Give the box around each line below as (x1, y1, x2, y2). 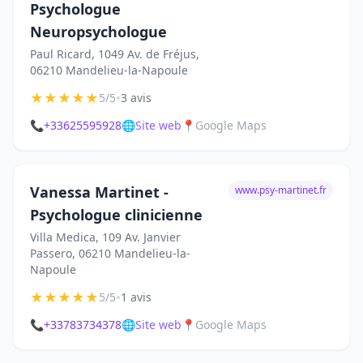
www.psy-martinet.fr (235, 183, 327, 197)
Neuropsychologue (30, 22, 167, 41)
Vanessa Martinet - (30, 182, 169, 202)
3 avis (121, 90, 152, 105)
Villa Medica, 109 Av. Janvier (30, 229, 181, 245)
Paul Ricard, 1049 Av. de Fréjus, (30, 46, 199, 62)
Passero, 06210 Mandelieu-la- (30, 246, 190, 261)
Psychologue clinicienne (30, 205, 203, 224)
